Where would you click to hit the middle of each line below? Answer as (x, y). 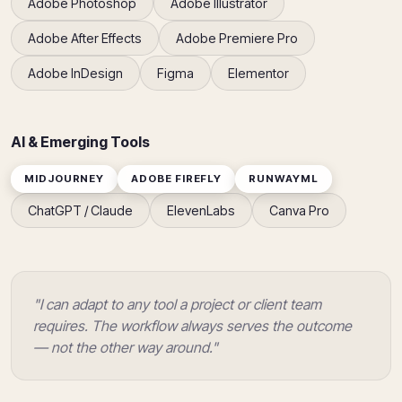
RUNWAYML (284, 179)
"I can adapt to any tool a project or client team (177, 304)
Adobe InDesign (75, 73)
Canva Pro (299, 210)
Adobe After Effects (85, 38)
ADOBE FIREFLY (177, 179)
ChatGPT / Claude (80, 210)
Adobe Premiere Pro (237, 38)
